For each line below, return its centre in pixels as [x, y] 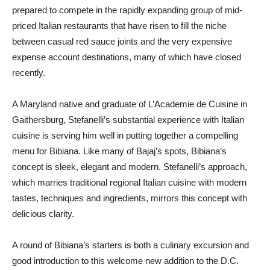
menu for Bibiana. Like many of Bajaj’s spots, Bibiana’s [119, 151]
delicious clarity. [43, 214]
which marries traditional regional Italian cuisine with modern [129, 182]
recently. [29, 73]
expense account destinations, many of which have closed [127, 57]
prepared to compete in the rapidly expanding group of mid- [127, 10]
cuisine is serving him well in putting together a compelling [125, 135]
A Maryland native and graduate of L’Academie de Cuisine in [130, 104]
